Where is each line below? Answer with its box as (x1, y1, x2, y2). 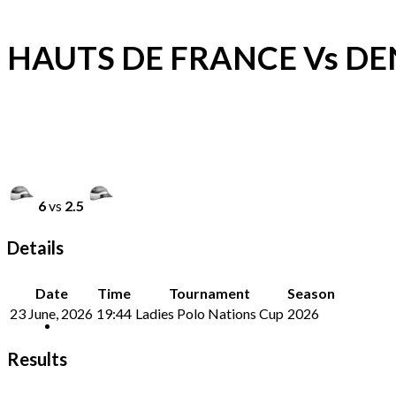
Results (7, 347, 67, 369)
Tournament (169, 284, 250, 301)
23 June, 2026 (10, 304, 93, 322)
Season (287, 284, 335, 301)
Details (7, 237, 64, 259)
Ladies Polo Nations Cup (135, 304, 284, 322)
